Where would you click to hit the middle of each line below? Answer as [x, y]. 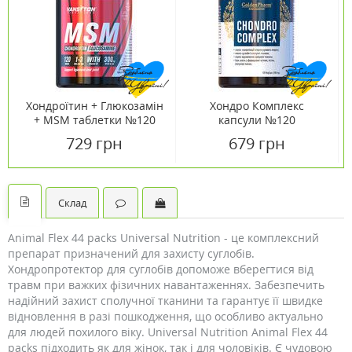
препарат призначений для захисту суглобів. [131, 253]
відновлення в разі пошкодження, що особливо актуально [165, 316]
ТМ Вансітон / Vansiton [94, 134]
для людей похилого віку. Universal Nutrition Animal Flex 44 [168, 332]
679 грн [257, 143]
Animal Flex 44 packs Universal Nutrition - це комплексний [163, 238]
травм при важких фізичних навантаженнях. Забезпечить [166, 285]
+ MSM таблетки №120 [94, 120]
